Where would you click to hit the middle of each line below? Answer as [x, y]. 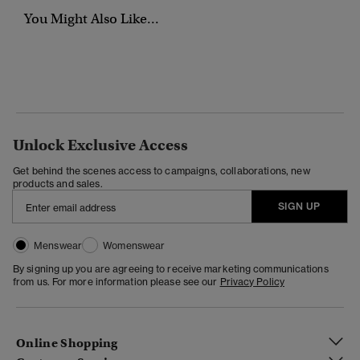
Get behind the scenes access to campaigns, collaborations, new [162, 171]
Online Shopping [67, 343]
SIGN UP [299, 207]
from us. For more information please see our [117, 282]
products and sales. [58, 184]
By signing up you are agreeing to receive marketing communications [171, 269]
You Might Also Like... [92, 19]
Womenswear [134, 246]
